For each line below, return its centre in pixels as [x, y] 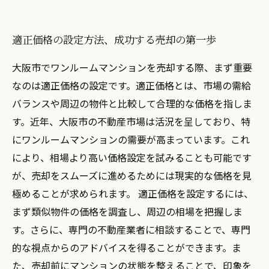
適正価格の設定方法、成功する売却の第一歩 [114, 39]
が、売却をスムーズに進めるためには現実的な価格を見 [132, 175]
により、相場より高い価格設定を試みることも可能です [132, 157]
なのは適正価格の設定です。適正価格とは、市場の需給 [131, 85]
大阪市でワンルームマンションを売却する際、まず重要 [132, 67]
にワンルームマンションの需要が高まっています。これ [131, 139]
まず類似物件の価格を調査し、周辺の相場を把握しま [127, 211]
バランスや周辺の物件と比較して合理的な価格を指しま [132, 103]
